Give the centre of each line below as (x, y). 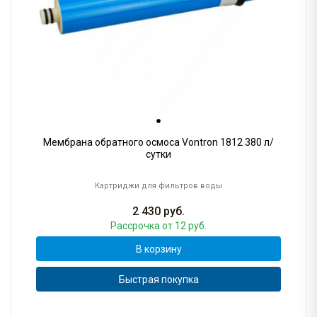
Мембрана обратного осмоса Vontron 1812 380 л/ (158, 143)
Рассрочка (136, 226)
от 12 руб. (184, 226)
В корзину (158, 249)
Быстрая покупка (158, 279)
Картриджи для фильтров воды (158, 186)
